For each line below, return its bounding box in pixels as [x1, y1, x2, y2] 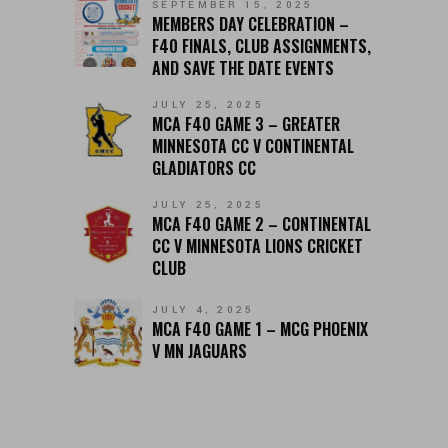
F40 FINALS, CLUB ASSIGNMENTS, [152, 34, 371, 59]
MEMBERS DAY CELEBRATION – [152, 12, 349, 37]
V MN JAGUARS [152, 339, 247, 364]
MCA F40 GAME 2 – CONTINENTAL [152, 212, 371, 237]
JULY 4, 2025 [152, 303, 255, 318]
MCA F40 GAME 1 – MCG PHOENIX [152, 317, 368, 342]
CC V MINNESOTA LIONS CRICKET [152, 234, 363, 259]
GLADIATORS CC [152, 156, 256, 181]
